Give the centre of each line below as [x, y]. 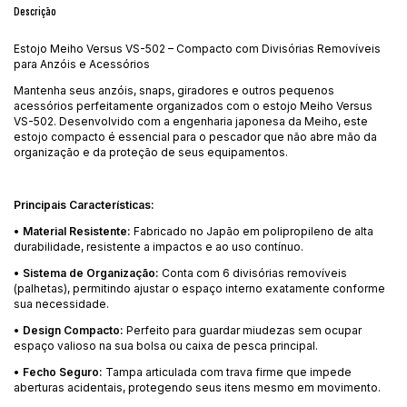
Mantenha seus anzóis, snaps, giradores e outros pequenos [174, 90]
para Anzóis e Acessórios [82, 64]
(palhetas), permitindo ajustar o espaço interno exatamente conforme [199, 288]
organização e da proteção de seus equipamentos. [151, 152]
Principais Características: [84, 204]
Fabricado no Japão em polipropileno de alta [252, 231]
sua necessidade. [61, 303]
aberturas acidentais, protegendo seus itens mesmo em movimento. [197, 387]
